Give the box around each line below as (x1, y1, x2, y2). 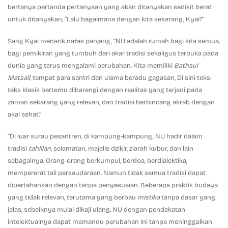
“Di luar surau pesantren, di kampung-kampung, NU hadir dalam (8, 132, 203, 140)
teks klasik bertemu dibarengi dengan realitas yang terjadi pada (8, 85, 202, 94)
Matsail (8, 73, 30, 82)
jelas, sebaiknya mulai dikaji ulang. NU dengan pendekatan (8, 205, 185, 214)
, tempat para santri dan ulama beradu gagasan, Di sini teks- (30, 73, 212, 82)
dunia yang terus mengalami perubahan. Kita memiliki (8, 61, 174, 70)
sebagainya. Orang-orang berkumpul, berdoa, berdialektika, (8, 156, 187, 165)
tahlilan (28, 144, 51, 153)
